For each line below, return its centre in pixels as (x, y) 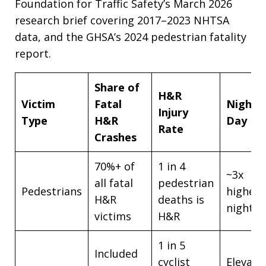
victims (113, 216)
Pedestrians (52, 191)
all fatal (114, 183)
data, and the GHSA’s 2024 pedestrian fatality (131, 37)
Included (116, 254)
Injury (173, 112)
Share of (117, 87)
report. (33, 53)
